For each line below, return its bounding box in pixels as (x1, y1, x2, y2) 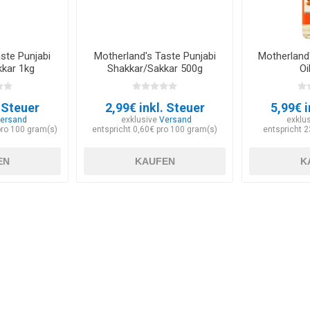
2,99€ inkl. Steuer (104, 100, 205, 116)
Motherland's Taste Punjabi (93, 50, 216, 63)
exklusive (121, 115, 160, 125)
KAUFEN (134, 156, 175, 167)
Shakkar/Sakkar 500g (107, 62, 203, 75)
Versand (159, 115, 192, 125)
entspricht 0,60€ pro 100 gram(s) (92, 125, 218, 135)
